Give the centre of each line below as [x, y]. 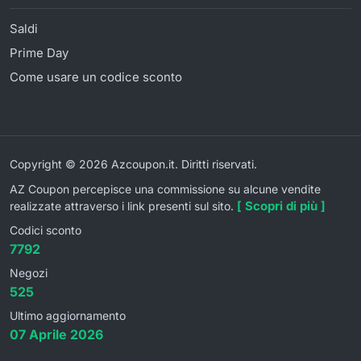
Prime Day [39, 52]
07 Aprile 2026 [56, 334]
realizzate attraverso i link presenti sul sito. [123, 205]
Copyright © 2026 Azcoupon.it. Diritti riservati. [133, 164]
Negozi [29, 272]
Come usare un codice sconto [96, 77]
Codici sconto [46, 230]
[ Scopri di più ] [281, 205]
